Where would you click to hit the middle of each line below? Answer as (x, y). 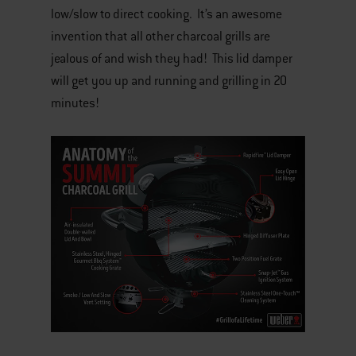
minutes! (75, 103)
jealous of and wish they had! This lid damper (172, 59)
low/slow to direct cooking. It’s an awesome (166, 14)
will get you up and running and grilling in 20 (169, 81)
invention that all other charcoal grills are (161, 37)
